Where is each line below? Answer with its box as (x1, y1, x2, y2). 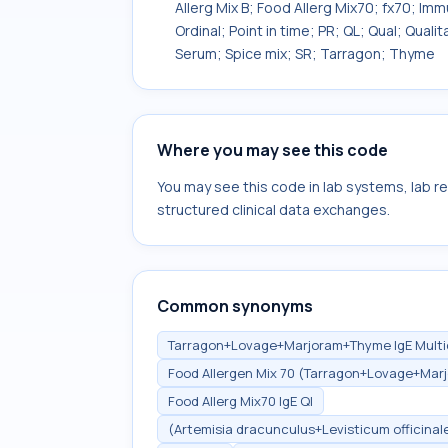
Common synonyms (157, 295, 313, 317)
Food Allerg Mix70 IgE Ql (168, 392, 313, 410)
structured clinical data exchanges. (157, 200, 390, 219)
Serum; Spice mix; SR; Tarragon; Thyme (175, 44, 435, 63)
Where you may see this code (157, 139, 388, 161)
